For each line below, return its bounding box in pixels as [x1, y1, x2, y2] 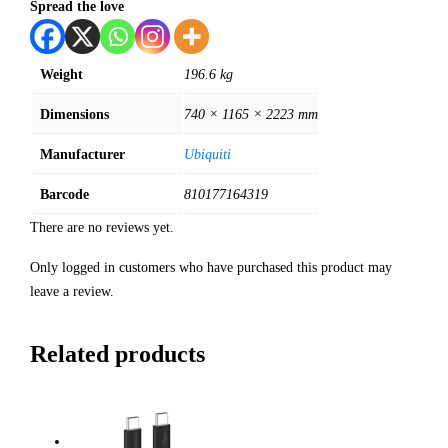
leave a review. [30, 283, 114, 299]
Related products [30, 340, 205, 367]
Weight [40, 66, 83, 82]
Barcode [40, 186, 89, 202]
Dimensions [40, 106, 109, 122]
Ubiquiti [184, 146, 231, 162]
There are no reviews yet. [30, 219, 174, 235]
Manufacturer [40, 146, 125, 162]
